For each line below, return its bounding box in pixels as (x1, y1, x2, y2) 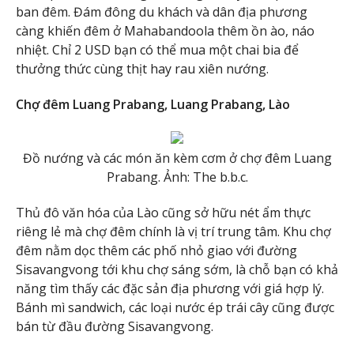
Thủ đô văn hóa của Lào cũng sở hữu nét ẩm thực (16, 204, 311, 222)
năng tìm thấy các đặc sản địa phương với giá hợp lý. (16, 280, 324, 298)
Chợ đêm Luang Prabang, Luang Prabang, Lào (16, 95, 290, 113)
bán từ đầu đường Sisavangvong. (16, 318, 213, 336)
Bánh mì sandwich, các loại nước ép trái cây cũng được (16, 299, 334, 317)
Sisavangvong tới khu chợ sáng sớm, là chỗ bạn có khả (16, 261, 338, 279)
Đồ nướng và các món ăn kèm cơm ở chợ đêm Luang (22, 149, 332, 168)
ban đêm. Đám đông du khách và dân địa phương (16, 2, 307, 21)
